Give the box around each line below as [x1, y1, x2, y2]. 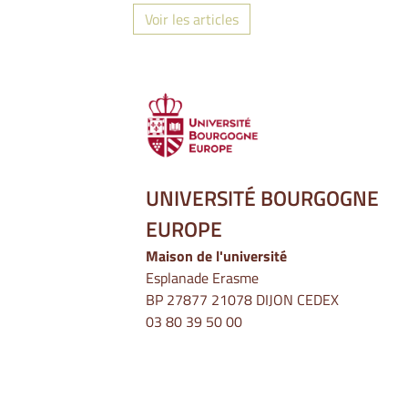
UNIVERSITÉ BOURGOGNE [146, 182, 379, 215]
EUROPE [146, 213, 222, 246]
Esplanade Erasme [146, 267, 259, 290]
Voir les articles [145, 8, 239, 30]
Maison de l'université [146, 245, 287, 268]
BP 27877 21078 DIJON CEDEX [146, 289, 339, 311]
